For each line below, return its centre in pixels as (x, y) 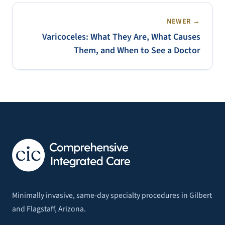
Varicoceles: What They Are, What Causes (121, 37)
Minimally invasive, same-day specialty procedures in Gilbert (112, 196)
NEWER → (183, 21)
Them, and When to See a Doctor (137, 50)
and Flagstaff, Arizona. (49, 209)
